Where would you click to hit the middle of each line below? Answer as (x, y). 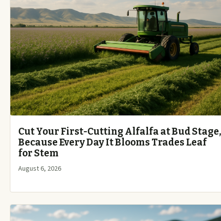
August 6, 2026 (40, 169)
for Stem (38, 153)
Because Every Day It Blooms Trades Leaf (112, 143)
